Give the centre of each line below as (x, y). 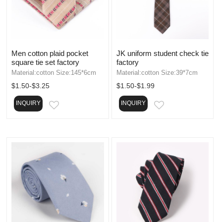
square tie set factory (45, 62)
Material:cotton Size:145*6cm (54, 72)
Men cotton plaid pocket (50, 53)
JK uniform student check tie (162, 53)
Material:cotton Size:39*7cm (157, 72)
